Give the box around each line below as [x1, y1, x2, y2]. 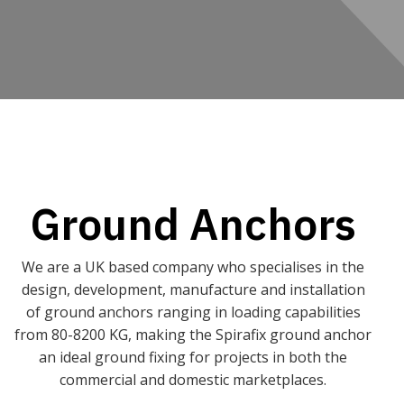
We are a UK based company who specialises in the [22, 257, 364, 277]
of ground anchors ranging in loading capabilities [25, 302, 361, 322]
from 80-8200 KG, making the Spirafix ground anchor [14, 325, 372, 344]
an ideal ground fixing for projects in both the [39, 347, 347, 367]
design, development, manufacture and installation [21, 280, 365, 299]
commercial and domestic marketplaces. [60, 370, 326, 390]
